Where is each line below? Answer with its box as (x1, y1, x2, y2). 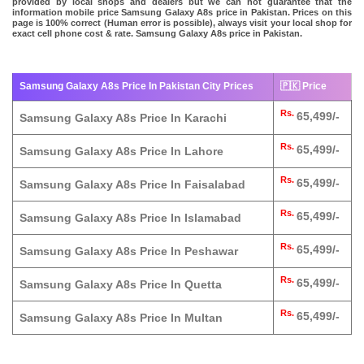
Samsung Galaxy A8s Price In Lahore (19, 145, 223, 158)
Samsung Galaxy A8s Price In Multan (19, 311, 223, 325)
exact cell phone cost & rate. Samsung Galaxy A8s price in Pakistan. (12, 28, 302, 38)
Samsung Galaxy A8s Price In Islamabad (19, 211, 241, 225)
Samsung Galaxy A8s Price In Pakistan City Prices (19, 80, 253, 93)
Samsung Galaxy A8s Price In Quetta (19, 278, 222, 292)
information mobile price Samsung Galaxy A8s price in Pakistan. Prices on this (12, 6, 352, 17)
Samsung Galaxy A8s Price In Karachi (19, 111, 227, 125)
